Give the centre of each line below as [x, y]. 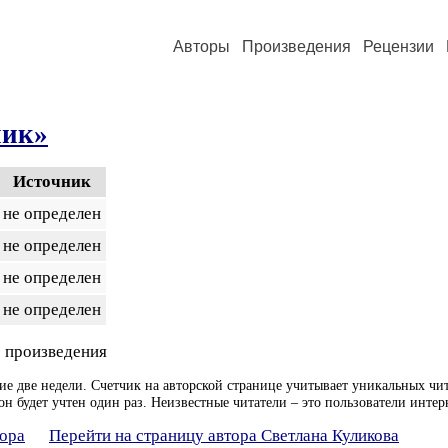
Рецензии [398, 46]
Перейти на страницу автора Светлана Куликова [224, 435]
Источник [52, 181]
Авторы [201, 46]
